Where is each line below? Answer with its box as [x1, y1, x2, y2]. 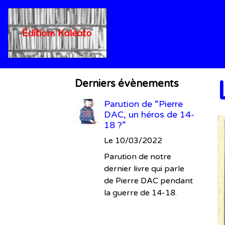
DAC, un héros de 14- [104, 109, 195, 120]
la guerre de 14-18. [104, 188, 177, 198]
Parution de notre [104, 152, 172, 162]
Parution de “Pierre [104, 99, 183, 109]
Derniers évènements [75, 78, 179, 90]
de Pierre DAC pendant [104, 176, 193, 186]
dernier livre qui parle [104, 164, 185, 174]
